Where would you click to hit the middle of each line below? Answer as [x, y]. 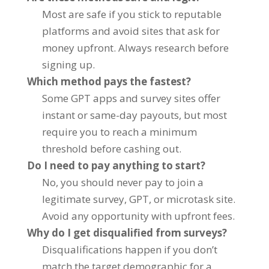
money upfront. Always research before [136, 47]
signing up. [69, 64]
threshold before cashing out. [112, 148]
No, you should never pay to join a [123, 182]
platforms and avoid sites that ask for [131, 31]
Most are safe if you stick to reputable [132, 14]
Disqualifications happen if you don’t [130, 249]
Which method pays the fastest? [109, 81]
